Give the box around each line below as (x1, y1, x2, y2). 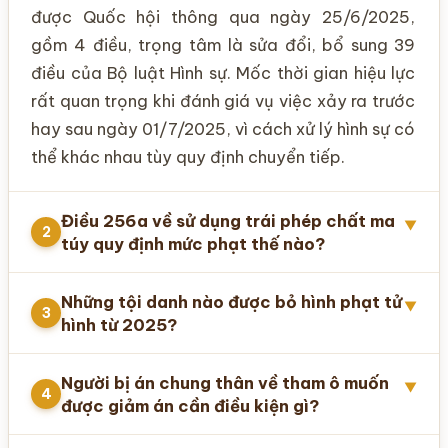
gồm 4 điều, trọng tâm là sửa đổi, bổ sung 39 (31, 35, 415, 56)
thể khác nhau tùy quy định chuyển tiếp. (31, 147, 345, 168)
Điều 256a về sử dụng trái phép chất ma (61, 210, 395, 232)
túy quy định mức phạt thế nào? (61, 233, 325, 255)
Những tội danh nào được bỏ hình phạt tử (61, 291, 402, 313)
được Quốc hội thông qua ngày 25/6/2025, (31, 7, 415, 28)
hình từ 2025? (61, 314, 177, 336)
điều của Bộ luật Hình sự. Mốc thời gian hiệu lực (31, 63, 415, 84)
